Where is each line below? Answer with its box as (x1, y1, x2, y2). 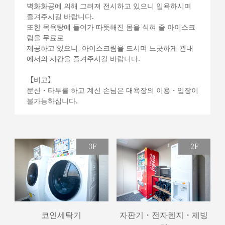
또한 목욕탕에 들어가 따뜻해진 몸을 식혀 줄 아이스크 (26, 22, 195, 32)
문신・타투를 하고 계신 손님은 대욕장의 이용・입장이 (26, 85, 198, 95)
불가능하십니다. (26, 96, 78, 105)
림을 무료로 (26, 33, 64, 42)
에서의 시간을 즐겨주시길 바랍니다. (26, 54, 140, 63)
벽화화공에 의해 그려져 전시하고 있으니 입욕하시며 (26, 1, 191, 11)
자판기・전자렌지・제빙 (119, 210, 208, 220)
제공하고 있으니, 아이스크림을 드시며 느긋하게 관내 (26, 43, 193, 53)
